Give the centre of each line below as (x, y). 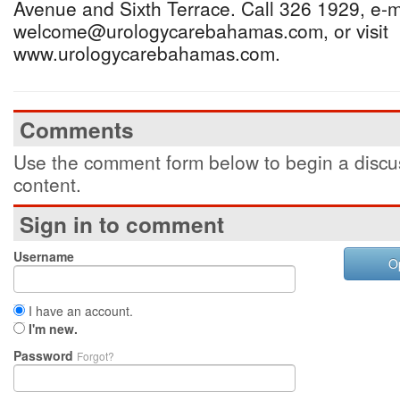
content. (47, 184)
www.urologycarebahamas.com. (147, 53)
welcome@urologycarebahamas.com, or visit (201, 30)
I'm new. (53, 329)
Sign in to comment (122, 224)
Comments (77, 129)
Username (44, 256)
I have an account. (79, 311)
